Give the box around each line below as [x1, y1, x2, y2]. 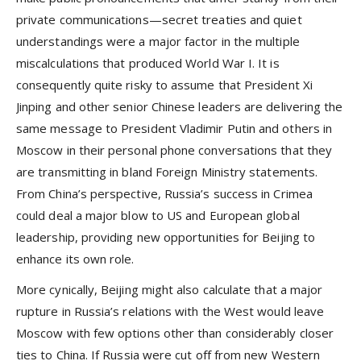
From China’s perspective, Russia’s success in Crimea [16, 185, 313, 202]
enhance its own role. [16, 251, 135, 268]
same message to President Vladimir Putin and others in [16, 120, 333, 137]
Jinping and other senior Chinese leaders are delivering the [16, 98, 343, 115]
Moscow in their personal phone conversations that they [16, 142, 333, 159]
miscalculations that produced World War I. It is [16, 55, 280, 72]
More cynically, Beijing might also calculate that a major [16, 281, 323, 298]
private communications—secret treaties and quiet [16, 11, 302, 28]
